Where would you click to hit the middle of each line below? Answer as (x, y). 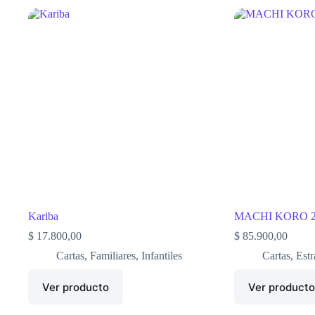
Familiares (113, 256)
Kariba (43, 217)
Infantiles (162, 256)
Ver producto (76, 287)
